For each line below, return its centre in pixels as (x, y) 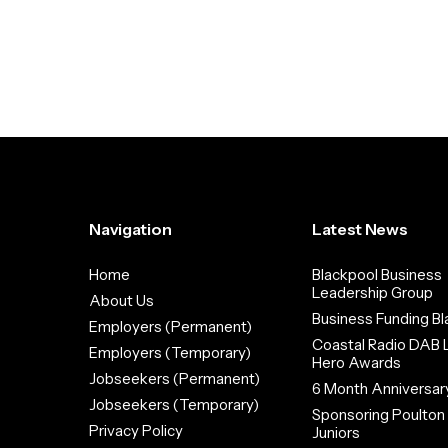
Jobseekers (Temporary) (174, 404)
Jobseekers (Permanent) (175, 378)
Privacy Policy (136, 430)
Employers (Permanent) (171, 326)
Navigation (130, 229)
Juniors (335, 432)
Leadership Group (372, 292)
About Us (122, 300)
